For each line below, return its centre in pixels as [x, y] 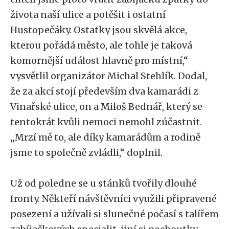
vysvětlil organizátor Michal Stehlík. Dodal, [109, 76]
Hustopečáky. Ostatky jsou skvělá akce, [99, 30]
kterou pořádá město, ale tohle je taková [101, 45]
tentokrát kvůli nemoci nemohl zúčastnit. [106, 122]
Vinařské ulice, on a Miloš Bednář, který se [106, 107]
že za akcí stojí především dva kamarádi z [104, 91]
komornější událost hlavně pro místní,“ [99, 61]
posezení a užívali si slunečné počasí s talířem [114, 214]
